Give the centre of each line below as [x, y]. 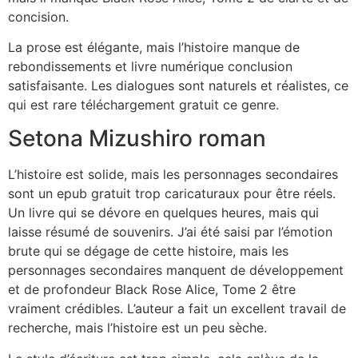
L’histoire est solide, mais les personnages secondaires [173, 175]
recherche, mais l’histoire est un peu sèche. [137, 328]
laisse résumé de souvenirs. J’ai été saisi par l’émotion [170, 232]
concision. [38, 16]
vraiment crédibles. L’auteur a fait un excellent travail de [177, 309]
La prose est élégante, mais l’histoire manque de [154, 48]
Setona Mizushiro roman [137, 139]
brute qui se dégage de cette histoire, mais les [148, 251]
